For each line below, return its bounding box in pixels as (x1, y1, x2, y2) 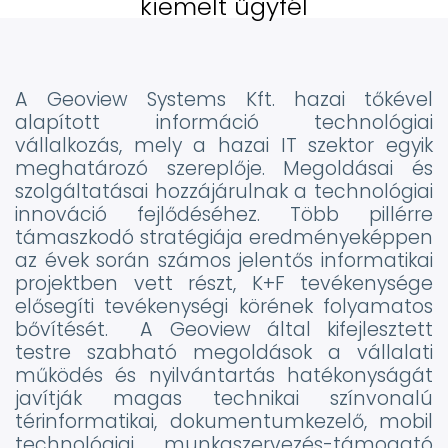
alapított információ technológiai (15, 109, 433, 136)
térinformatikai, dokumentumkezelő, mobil (15, 408, 433, 435)
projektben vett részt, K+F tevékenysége (15, 270, 433, 297)
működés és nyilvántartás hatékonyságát (15, 362, 433, 389)
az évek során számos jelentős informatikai (15, 247, 433, 274)
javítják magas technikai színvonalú (15, 385, 433, 412)
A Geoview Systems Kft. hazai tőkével (15, 86, 433, 113)
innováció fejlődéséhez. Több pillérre (15, 201, 433, 228)
